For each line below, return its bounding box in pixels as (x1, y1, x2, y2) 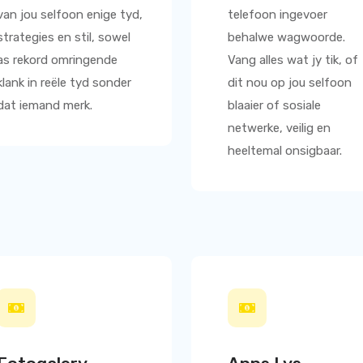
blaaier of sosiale (228, 98, 321, 113)
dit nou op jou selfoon (228, 75, 352, 90)
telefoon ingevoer (228, 7, 327, 22)
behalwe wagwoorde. (228, 30, 345, 45)
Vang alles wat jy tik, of (228, 53, 358, 67)
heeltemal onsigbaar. (228, 143, 342, 158)
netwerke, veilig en (228, 121, 331, 135)
